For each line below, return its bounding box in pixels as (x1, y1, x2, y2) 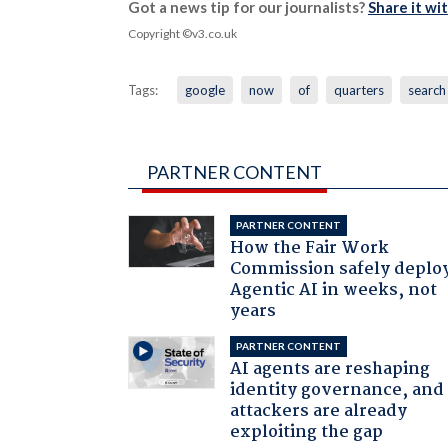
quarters (333, 81, 384, 98)
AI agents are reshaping (230, 355, 431, 383)
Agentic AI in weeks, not (230, 276, 438, 304)
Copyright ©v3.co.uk (127, 25, 237, 41)
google (184, 81, 225, 98)
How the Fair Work (230, 234, 390, 262)
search (407, 81, 446, 98)
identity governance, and (230, 376, 445, 404)
